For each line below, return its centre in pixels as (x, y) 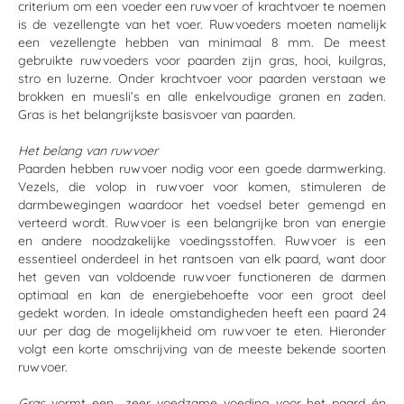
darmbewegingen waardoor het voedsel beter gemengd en (202, 205)
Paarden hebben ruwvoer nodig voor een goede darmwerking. (202, 169)
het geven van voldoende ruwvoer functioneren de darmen (202, 277)
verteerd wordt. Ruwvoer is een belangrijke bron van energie (202, 223)
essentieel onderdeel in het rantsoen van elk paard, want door (202, 259)
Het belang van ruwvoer (88, 151)
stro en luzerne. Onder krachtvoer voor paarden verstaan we (202, 78)
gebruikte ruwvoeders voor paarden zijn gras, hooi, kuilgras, (202, 60)
